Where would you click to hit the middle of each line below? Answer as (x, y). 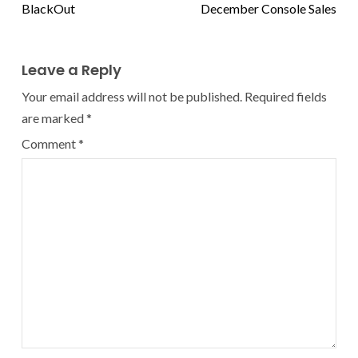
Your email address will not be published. (132, 97)
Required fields (286, 97)
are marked (54, 118)
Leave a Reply (72, 70)
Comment (50, 144)
